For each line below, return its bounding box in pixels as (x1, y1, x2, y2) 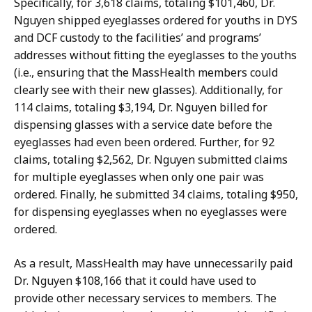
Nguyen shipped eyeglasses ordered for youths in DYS (14, 13, 297, 29)
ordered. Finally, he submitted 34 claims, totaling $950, (14, 187, 298, 203)
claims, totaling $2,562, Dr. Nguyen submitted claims (14, 152, 288, 168)
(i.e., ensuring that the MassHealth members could (14, 65, 278, 81)
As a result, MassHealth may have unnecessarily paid (14, 256, 292, 272)
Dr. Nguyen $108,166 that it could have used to (14, 273, 256, 289)
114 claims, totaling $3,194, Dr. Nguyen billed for (14, 100, 267, 116)
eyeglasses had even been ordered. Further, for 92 (14, 134, 274, 150)
